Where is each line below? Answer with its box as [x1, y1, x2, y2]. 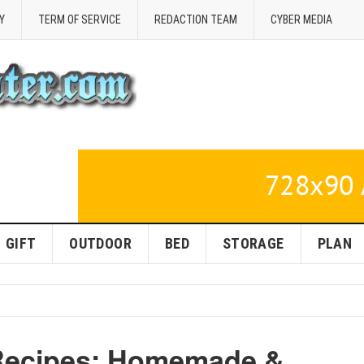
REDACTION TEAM [154, 13, 237, 26]
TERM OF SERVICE [38, 13, 121, 26]
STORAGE [222, 235, 284, 252]
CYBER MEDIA [271, 13, 332, 26]
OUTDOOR [69, 235, 132, 252]
